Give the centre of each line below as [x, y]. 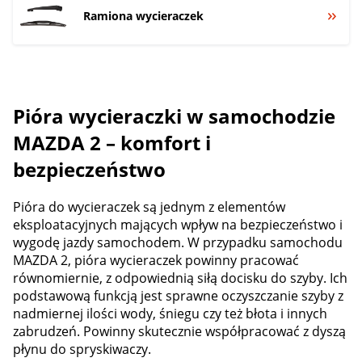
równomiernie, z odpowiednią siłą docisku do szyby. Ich [180, 278]
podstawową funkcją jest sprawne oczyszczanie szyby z [178, 296]
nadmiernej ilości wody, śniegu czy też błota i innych [170, 314]
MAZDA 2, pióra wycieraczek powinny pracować [156, 261]
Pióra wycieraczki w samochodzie [174, 116]
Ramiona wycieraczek [143, 15]
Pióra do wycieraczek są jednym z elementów [149, 207]
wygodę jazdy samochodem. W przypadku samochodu [178, 243]
